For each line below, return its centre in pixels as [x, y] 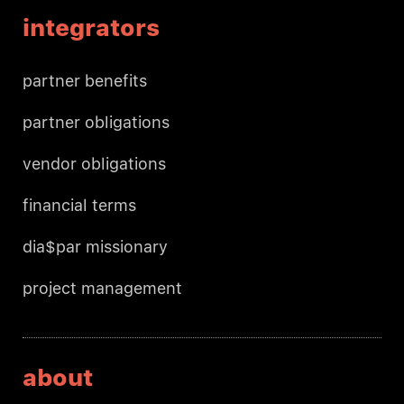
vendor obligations [94, 164]
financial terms [79, 206]
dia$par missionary [95, 247]
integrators [91, 28]
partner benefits [85, 81]
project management [102, 289]
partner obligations [96, 123]
